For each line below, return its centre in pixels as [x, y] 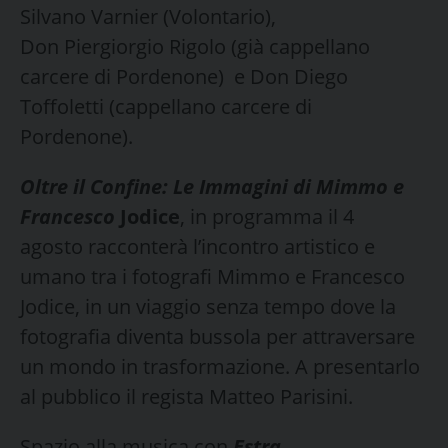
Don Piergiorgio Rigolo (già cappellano [195, 46]
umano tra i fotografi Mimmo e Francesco [212, 276]
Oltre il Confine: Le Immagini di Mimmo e [212, 186]
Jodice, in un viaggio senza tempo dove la [208, 306]
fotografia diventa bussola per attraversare [217, 336]
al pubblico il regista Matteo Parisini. [189, 396]
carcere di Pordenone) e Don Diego [184, 76]
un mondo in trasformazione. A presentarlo [220, 366]
